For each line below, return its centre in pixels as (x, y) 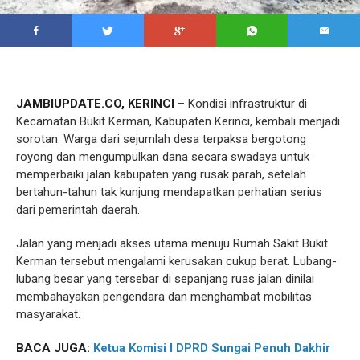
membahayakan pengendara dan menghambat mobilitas (164, 297)
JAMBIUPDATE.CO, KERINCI (95, 104)
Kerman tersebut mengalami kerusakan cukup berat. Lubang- (176, 262)
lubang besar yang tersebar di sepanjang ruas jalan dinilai (165, 279)
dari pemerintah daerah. (78, 210)
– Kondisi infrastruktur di (241, 104)
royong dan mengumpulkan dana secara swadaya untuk (163, 157)
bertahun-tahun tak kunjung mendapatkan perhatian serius (169, 192)
